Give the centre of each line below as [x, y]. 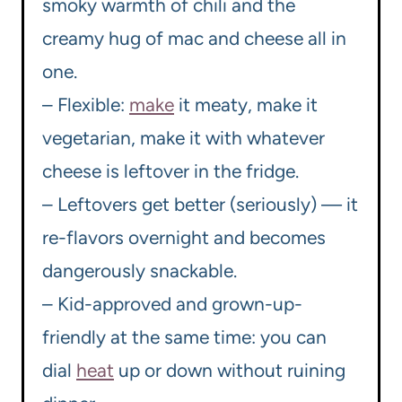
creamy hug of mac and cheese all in [194, 39]
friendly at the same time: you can [184, 337]
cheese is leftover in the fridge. [170, 171]
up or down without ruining [230, 371]
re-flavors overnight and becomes [184, 238]
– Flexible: [86, 105]
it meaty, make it [246, 105]
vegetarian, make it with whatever [184, 138]
